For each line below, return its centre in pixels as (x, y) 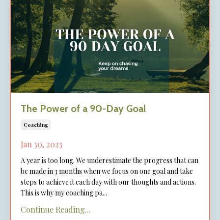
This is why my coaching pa (62, 192)
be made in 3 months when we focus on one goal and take (107, 171)
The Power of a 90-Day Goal (83, 108)
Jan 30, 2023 (41, 144)
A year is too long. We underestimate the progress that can (110, 160)
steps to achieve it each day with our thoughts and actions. (108, 182)
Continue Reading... (56, 209)
